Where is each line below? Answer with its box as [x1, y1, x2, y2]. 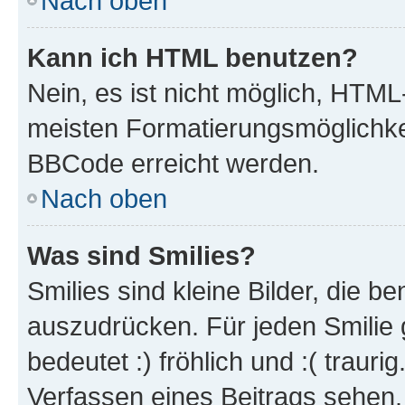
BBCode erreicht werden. [27, 147, 319, 178]
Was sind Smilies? [27, 240, 256, 270]
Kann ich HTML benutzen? [27, 42, 358, 72]
